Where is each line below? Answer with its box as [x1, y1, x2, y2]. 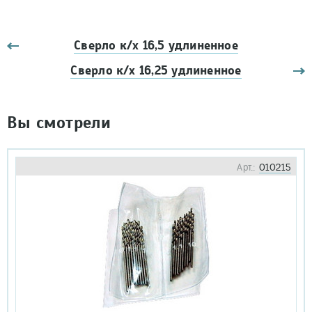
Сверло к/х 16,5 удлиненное [74, 38, 238, 53]
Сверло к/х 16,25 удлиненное [70, 63, 242, 78]
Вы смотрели [7, 113, 111, 132]
